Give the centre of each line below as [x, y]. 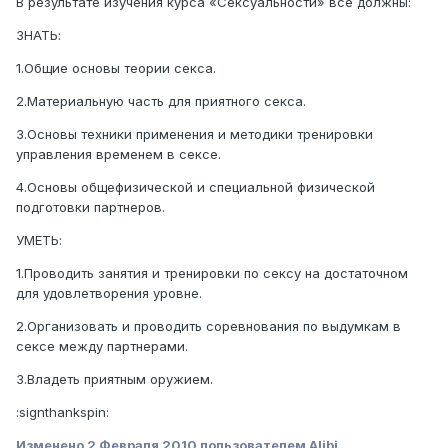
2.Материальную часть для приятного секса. [161, 101]
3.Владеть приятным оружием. [114, 379]
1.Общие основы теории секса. [116, 68]
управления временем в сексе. [118, 154]
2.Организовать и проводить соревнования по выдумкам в [208, 326]
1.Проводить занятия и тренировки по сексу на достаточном [212, 273]
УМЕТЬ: [39, 240]
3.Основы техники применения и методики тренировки [194, 134]
